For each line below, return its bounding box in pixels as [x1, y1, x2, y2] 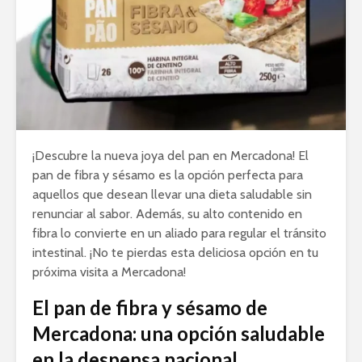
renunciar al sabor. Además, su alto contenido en [32, 205, 302, 221]
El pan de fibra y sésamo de [32, 295, 267, 319]
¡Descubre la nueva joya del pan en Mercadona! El [32, 147, 309, 163]
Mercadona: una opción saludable [32, 321, 325, 345]
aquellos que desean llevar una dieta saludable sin [32, 186, 312, 202]
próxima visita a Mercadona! [32, 263, 186, 280]
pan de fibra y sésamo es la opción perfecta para [32, 166, 303, 183]
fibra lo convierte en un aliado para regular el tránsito [32, 225, 326, 241]
